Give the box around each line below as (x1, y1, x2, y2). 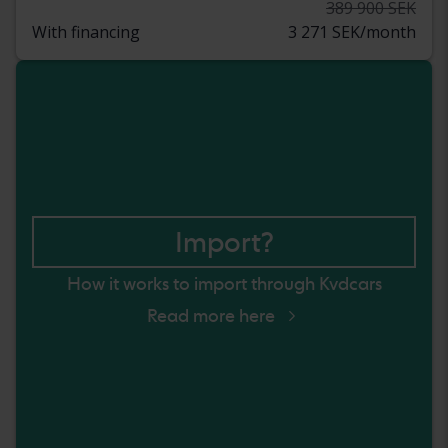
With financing (32, 20, 140, 43)
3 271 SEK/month (288, 20, 416, 43)
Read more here (147, 305, 275, 327)
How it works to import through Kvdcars (66, 273, 382, 295)
